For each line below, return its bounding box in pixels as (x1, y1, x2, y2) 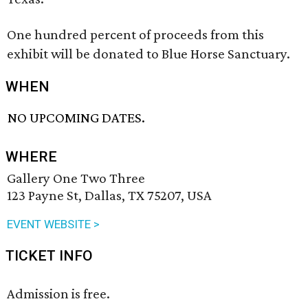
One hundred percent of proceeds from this (7, 26, 264, 43)
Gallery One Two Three (7, 170, 145, 187)
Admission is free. (7, 285, 110, 302)
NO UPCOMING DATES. (8, 109, 146, 126)
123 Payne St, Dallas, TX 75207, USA (7, 187, 212, 204)
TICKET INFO (5, 247, 93, 265)
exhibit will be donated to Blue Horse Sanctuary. (7, 45, 290, 62)
